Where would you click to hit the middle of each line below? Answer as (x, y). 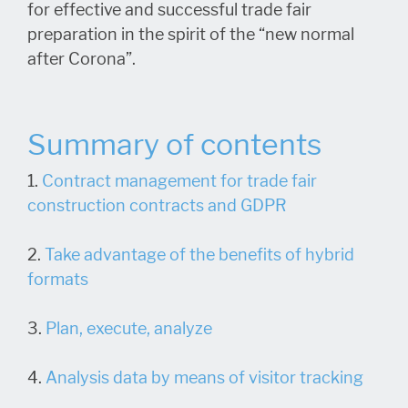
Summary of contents (174, 144)
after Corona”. (82, 59)
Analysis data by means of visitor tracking (204, 377)
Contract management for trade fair (179, 181)
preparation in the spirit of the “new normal (191, 34)
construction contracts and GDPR (157, 205)
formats (60, 279)
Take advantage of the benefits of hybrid (199, 255)
